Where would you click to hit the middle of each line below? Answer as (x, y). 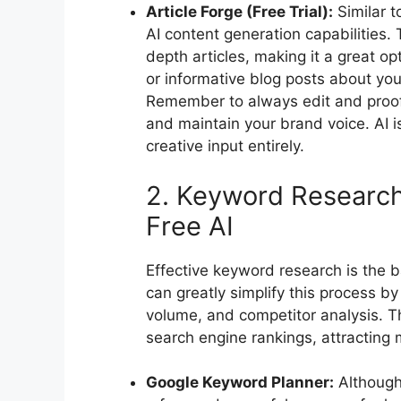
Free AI (190, 226)
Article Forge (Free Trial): (239, 12)
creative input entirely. (225, 146)
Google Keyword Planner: (240, 383)
